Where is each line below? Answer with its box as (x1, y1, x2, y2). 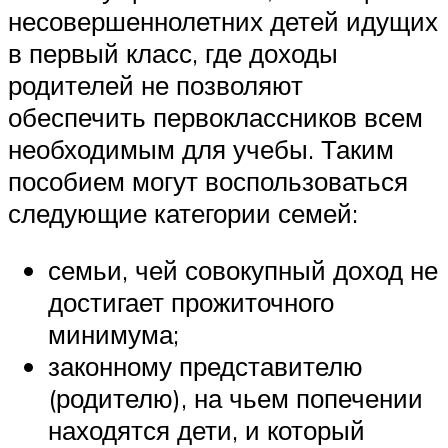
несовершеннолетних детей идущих (8, 4, 438, 37)
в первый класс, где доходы (8, 36, 338, 69)
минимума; (48, 318, 179, 351)
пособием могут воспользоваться (8, 164, 408, 197)
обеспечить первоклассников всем (8, 100, 423, 133)
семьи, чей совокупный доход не (48, 254, 438, 287)
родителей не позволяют (8, 68, 303, 101)
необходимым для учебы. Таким (8, 132, 394, 165)
